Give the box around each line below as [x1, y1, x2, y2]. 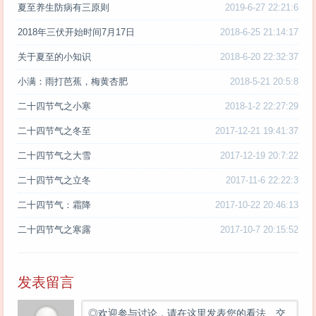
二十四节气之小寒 [18, 101, 91, 112]
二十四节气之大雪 [18, 150, 91, 162]
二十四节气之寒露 [18, 224, 91, 236]
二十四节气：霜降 [18, 200, 91, 211]
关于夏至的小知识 [18, 51, 91, 63]
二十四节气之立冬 [18, 175, 91, 186]
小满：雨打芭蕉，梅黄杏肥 [18, 76, 128, 87]
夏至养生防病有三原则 [18, 2, 109, 13]
